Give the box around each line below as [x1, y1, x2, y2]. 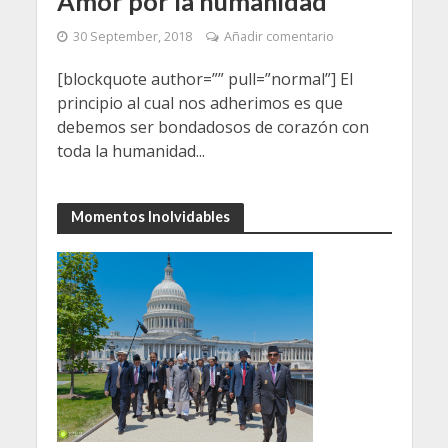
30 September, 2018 [72, 28, 192, 46]
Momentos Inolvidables [70, 208, 230, 226]
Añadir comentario [223, 28, 334, 46]
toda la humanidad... [56, 140, 205, 163]
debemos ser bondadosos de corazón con [56, 116, 369, 139]
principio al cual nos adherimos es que [56, 92, 343, 115]
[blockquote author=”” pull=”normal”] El [56, 68, 353, 91]
